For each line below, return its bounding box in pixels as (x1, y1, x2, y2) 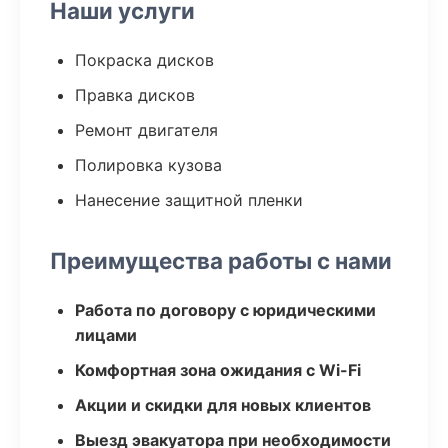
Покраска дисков (75, 50, 214, 70)
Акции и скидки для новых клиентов (75, 395, 371, 415)
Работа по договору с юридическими (75, 300, 376, 320)
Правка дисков (75, 85, 195, 105)
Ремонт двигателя (75, 120, 218, 140)
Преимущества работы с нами (50, 247, 392, 274)
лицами (75, 325, 137, 345)
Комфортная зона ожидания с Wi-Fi (75, 360, 361, 380)
